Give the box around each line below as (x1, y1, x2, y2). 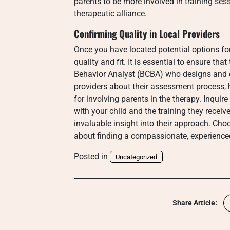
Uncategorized (116, 153, 157, 161)
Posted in (74, 151, 110, 161)
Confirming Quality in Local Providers (74, 27, 220, 41)
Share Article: (172, 199, 217, 207)
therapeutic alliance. (74, 9, 147, 18)
